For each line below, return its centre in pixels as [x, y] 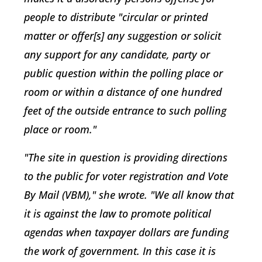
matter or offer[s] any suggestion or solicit [123, 36]
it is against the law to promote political [118, 214]
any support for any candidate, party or [117, 55]
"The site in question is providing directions [126, 158]
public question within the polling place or [123, 73]
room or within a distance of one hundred [123, 92]
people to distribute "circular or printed [116, 17]
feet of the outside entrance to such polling [125, 111]
